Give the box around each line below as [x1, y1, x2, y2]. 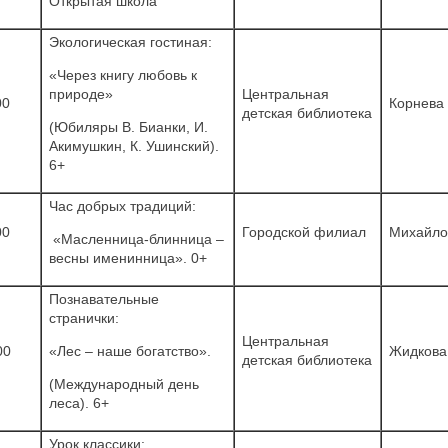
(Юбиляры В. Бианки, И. [49, 118, 208, 135]
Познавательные [49, 290, 159, 307]
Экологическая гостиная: [49, 33, 212, 50]
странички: [49, 309, 119, 326]
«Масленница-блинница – [49, 230, 224, 247]
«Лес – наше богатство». [49, 342, 211, 359]
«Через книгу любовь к [49, 66, 197, 83]
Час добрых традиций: [49, 197, 196, 214]
